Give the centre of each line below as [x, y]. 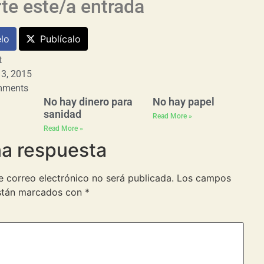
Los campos [204, 178]
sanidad [62, 114]
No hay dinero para [88, 102]
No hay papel [184, 102]
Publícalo [60, 39]
